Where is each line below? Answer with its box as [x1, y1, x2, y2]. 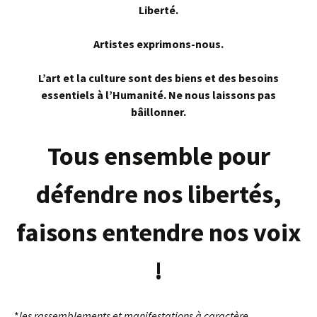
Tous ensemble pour [47, 140, 270, 172]
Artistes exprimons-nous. [93, 37, 224, 51]
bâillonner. [131, 105, 186, 119]
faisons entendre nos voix [16, 217, 301, 248]
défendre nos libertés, [35, 178, 282, 210]
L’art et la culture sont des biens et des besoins [38, 71, 279, 85]
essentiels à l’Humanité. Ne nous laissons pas [41, 88, 276, 102]
